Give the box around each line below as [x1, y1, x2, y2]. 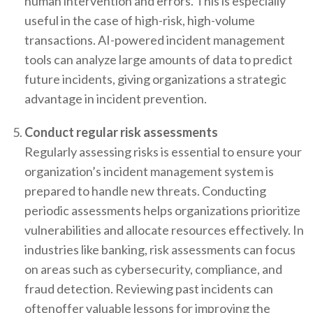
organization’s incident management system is [24, 163, 274, 180]
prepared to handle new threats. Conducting [24, 183, 266, 199]
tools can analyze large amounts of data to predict [24, 52, 293, 68]
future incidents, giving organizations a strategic [24, 71, 286, 87]
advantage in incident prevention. [24, 91, 207, 107]
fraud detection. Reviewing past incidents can [24, 281, 273, 297]
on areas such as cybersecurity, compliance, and [24, 261, 282, 277]
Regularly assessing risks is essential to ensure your [24, 144, 302, 160]
